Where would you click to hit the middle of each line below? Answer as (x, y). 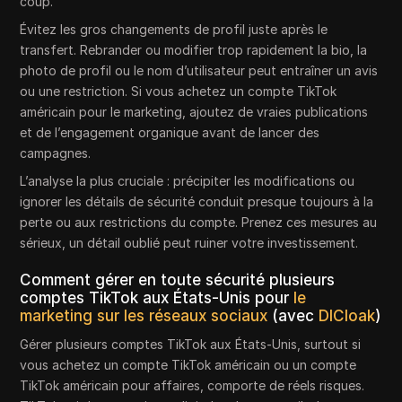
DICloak (347, 316)
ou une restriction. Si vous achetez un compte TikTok (179, 92)
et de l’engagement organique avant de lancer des (170, 133)
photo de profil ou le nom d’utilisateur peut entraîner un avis (199, 71)
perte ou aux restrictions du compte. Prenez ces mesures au (199, 223)
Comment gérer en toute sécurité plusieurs (178, 280)
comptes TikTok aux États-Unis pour (157, 298)
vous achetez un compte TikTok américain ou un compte (188, 365)
